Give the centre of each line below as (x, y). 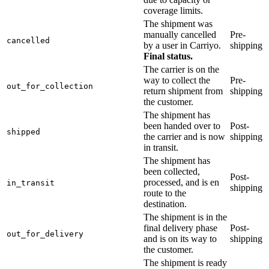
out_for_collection (50, 86)
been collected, (172, 171)
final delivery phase (180, 228)
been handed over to (182, 125)
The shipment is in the (185, 217)
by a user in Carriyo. (182, 45)
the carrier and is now (184, 136)
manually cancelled (180, 34)
